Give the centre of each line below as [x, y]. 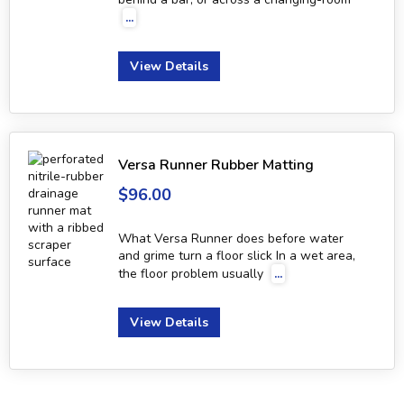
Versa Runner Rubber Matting [216, 165]
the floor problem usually [193, 274]
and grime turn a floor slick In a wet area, [237, 256]
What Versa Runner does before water [231, 239]
